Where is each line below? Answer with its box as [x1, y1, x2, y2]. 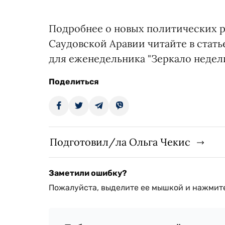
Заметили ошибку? [49, 168, 127, 178]
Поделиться [49, 76, 99, 86]
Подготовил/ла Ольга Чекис [50, 135, 190, 148]
